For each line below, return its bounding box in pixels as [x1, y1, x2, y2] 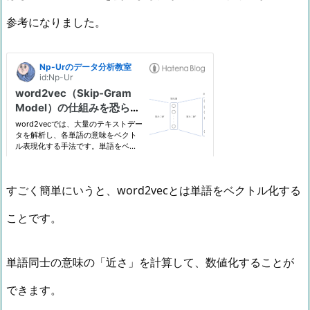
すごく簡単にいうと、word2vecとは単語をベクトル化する [6, 183, 301, 199]
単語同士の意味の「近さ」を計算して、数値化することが [6, 255, 294, 271]
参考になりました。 [6, 14, 106, 30]
